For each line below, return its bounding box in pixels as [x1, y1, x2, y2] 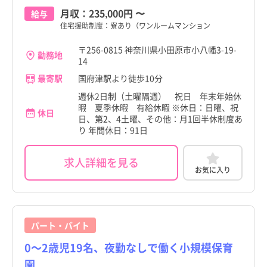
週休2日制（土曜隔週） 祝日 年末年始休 [78, 89, 241, 102]
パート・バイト [31, 219, 89, 231]
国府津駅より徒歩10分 [78, 72, 163, 85]
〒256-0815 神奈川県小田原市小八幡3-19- [78, 43, 237, 55]
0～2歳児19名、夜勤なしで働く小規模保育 [24, 239, 233, 255]
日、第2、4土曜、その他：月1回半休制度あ [78, 112, 243, 125]
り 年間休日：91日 [78, 123, 148, 136]
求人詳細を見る [64, 154, 139, 170]
